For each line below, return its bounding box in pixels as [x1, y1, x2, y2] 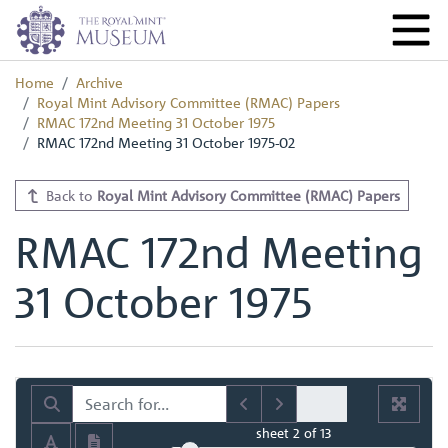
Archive [76, 73, 123, 91]
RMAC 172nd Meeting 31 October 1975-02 [37, 133, 295, 151]
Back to [41, 186, 97, 204]
